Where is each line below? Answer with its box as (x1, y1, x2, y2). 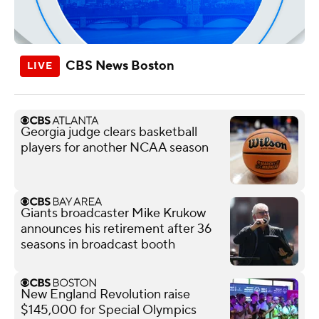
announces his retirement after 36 (21, 220, 211, 237)
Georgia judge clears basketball (21, 123, 197, 140)
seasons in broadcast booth (21, 236, 175, 253)
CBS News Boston (66, 57, 174, 74)
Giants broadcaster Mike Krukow (21, 204, 206, 221)
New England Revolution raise (21, 286, 190, 303)
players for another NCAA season (21, 139, 209, 156)
